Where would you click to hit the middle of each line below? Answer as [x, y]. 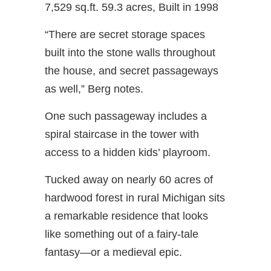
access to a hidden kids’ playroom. [128, 152]
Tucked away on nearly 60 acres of [129, 179]
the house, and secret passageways [132, 70]
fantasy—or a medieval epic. [113, 252]
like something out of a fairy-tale [122, 234]
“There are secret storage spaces [125, 34]
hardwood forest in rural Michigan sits [135, 198]
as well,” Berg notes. [94, 89]
